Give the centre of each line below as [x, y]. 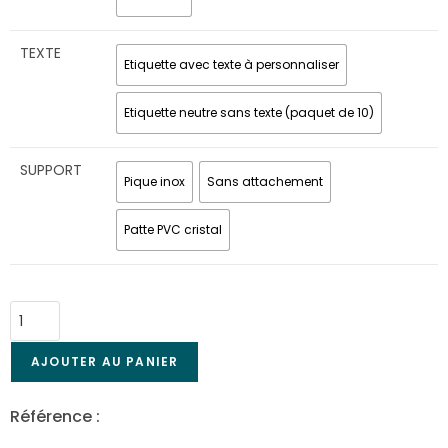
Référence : [57, 417]
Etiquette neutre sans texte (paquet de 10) [249, 113]
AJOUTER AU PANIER [105, 362]
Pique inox [154, 182]
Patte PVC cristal [173, 230]
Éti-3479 [158, 417]
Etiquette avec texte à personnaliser [231, 65]
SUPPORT [51, 169]
